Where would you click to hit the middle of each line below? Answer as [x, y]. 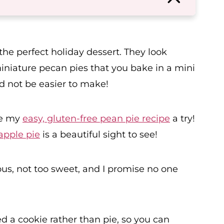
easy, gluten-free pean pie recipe [96, 118]
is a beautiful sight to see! [99, 134]
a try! [182, 118]
